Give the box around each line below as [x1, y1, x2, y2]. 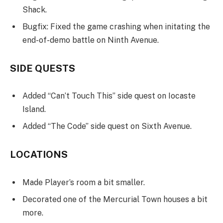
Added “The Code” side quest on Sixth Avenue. [22, 121, 192, 131]
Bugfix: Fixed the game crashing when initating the [22, 22, 210, 32]
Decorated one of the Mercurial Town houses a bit [22, 194, 208, 204]
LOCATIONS [10, 149, 68, 160]
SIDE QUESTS [10, 62, 75, 74]
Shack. [22, 5, 47, 15]
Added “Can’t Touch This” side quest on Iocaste [22, 91, 196, 101]
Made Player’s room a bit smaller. [22, 177, 145, 187]
